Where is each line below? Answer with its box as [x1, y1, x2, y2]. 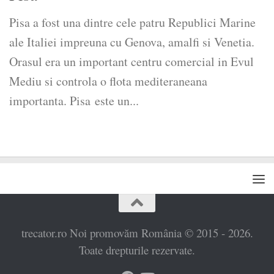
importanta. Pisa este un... [9, 92, 139, 109]
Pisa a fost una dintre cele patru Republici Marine [9, 14, 256, 31]
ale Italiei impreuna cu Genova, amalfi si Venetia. [9, 34, 254, 51]
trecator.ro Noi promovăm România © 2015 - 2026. [21, 225, 253, 241]
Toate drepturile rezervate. [79, 242, 195, 258]
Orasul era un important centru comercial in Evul [9, 53, 254, 70]
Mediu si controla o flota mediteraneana [9, 73, 207, 90]
